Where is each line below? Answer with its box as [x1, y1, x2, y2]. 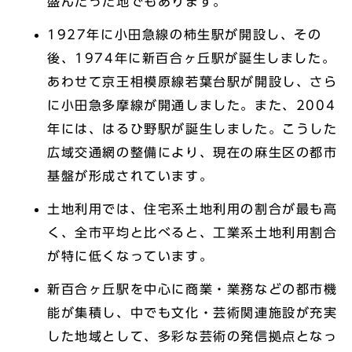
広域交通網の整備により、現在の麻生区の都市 [47, 146, 338, 159]
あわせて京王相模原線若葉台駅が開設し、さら [47, 75, 338, 89]
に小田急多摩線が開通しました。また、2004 [47, 99, 336, 112]
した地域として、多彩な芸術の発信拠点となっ [47, 330, 338, 343]
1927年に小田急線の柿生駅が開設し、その [47, 28, 322, 42]
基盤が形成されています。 [47, 170, 214, 183]
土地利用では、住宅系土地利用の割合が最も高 [47, 203, 338, 216]
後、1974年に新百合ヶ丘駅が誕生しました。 [47, 52, 336, 65]
